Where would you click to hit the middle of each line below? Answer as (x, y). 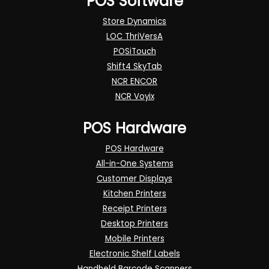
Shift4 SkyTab (134, 67)
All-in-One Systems (134, 164)
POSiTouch (134, 52)
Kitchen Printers (134, 194)
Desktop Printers (134, 224)
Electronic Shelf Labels (134, 254)
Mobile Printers (134, 239)
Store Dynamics (134, 22)
